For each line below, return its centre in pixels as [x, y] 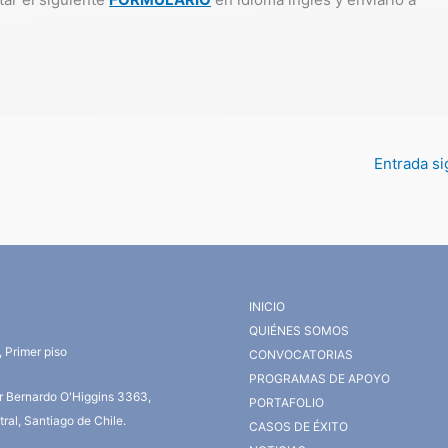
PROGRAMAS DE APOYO [319, 379]
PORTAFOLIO [286, 403]
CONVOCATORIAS [301, 355]
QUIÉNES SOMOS [299, 331]
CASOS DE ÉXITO [298, 427]
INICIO [267, 307]
